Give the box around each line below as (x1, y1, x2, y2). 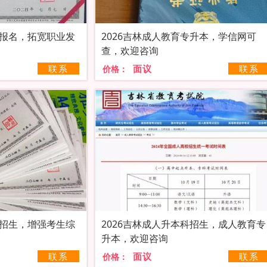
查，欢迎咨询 (101, 44, 159, 58)
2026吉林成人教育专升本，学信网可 (101, 30, 256, 44)
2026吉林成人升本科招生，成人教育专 (101, 218, 266, 231)
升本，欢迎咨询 (101, 232, 168, 246)
